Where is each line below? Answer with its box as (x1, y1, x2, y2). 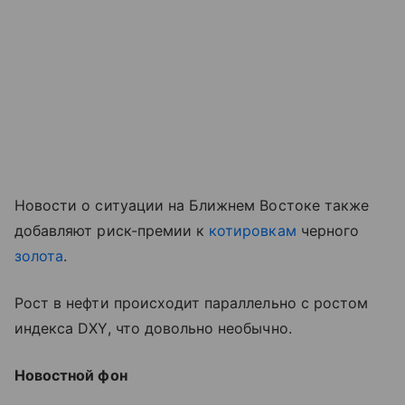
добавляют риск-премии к (14, 221, 210, 240)
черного (296, 221, 360, 240)
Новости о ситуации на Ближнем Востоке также (14, 195, 370, 214)
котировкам (209, 221, 297, 240)
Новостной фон (14, 365, 127, 384)
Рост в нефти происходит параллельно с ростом (14, 293, 369, 312)
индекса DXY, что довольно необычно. (14, 318, 292, 337)
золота (14, 246, 64, 265)
